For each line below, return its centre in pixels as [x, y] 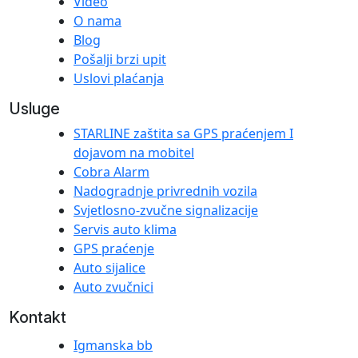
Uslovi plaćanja [119, 79]
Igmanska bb [113, 346]
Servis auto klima [125, 230]
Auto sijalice [109, 268]
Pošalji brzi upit [120, 60]
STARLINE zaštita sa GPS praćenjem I [183, 134]
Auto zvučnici [113, 287]
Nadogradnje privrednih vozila [165, 191]
